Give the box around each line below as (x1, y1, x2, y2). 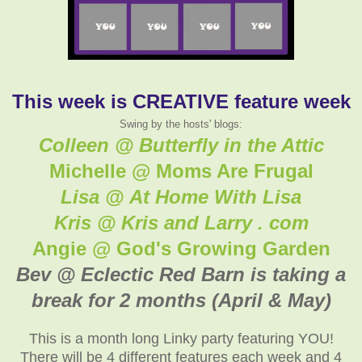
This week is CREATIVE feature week (11, 90, 351, 112)
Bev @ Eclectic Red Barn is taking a (16, 263, 346, 285)
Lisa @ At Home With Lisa (61, 185, 301, 208)
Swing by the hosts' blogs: (120, 117, 242, 130)
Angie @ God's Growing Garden (32, 237, 330, 259)
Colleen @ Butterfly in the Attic (38, 133, 324, 156)
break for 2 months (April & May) (31, 288, 331, 311)
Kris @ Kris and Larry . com (53, 211, 309, 234)
